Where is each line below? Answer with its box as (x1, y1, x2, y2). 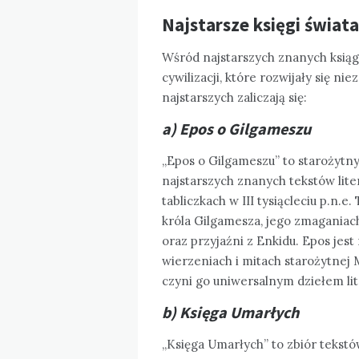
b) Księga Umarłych (162, 301, 299, 322)
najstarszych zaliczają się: (162, 89, 307, 105)
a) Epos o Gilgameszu (162, 118, 311, 139)
